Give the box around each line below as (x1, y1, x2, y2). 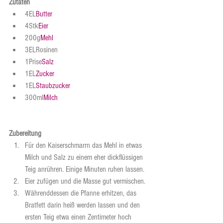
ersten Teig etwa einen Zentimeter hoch (25, 213, 133, 222)
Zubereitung (9, 129, 41, 138)
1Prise (25, 57, 42, 67)
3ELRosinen (25, 45, 58, 55)
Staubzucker (36, 81, 70, 91)
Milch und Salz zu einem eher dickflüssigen (25, 153, 145, 162)
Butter (36, 9, 52, 19)
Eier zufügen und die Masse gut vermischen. (25, 177, 145, 186)
